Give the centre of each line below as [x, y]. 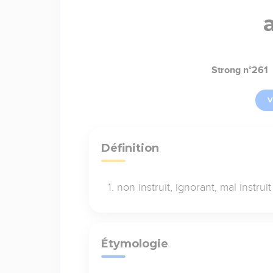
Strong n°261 [240, 70]
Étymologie [134, 243]
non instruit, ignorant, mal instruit [194, 187]
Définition [130, 148]
